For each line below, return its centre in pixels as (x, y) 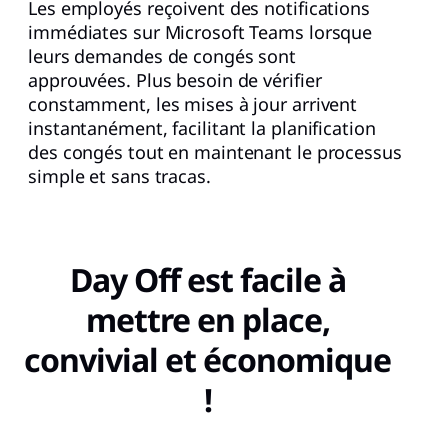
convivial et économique (207, 360)
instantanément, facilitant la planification (202, 128)
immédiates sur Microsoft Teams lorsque (200, 32)
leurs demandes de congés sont (162, 56)
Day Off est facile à (207, 280)
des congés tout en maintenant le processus (215, 152)
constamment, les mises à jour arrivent (193, 104)
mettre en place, (207, 320)
